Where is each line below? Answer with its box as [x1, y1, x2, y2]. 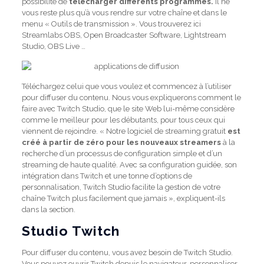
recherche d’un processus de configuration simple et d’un [21, 149, 222, 158]
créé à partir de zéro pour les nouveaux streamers [21, 138, 221, 147]
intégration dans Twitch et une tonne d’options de [21, 171, 192, 180]
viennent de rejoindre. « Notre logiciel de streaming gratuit [21, 127, 226, 136]
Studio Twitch [21, 223, 120, 239]
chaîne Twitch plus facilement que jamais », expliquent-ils [21, 194, 225, 203]
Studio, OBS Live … [21, 42, 85, 51]
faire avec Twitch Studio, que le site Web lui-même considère [21, 104, 235, 113]
